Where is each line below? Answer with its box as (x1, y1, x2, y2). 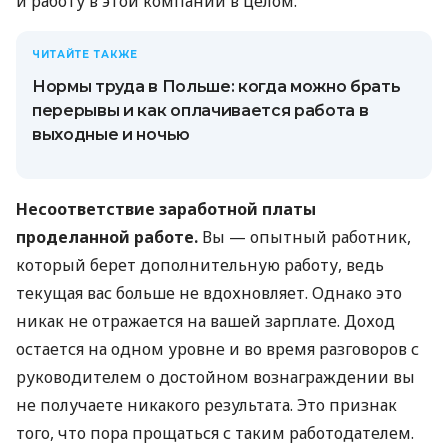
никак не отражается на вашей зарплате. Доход (16, 309, 395, 332)
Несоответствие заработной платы (16, 197, 316, 220)
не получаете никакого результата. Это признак (16, 393, 397, 416)
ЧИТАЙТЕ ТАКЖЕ (32, 47, 138, 61)
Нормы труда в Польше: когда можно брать (32, 76, 401, 96)
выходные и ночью (32, 124, 190, 144)
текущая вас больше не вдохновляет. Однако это (16, 281, 402, 304)
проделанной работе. (16, 225, 198, 248)
